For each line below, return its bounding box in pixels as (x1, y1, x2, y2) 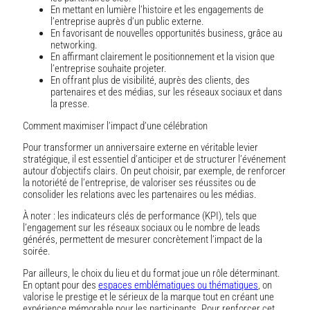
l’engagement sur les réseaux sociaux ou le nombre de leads (23, 221, 260, 235)
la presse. (51, 98, 92, 111)
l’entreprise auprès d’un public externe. (51, 15, 206, 28)
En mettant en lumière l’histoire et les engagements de (51, 3, 264, 17)
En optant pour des (23, 279, 98, 292)
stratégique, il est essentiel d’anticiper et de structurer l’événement (23, 152, 286, 165)
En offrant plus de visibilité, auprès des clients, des (51, 74, 250, 87)
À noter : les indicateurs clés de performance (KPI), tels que (23, 210, 257, 223)
